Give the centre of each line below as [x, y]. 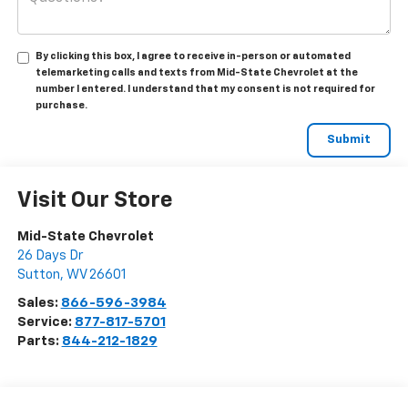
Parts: [39, 342]
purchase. [61, 106]
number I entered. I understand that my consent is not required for [205, 89]
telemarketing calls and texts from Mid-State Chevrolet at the [196, 73]
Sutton [38, 275]
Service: [46, 322]
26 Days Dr [50, 256]
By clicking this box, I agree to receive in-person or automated [193, 56]
